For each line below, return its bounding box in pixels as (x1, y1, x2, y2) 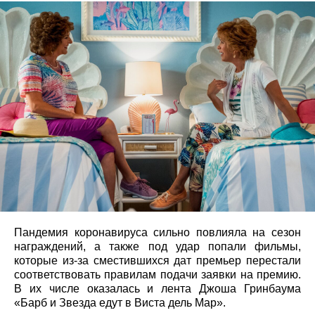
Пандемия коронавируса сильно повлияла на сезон (14, 226, 301, 238)
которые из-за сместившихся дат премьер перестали (14, 254, 301, 266)
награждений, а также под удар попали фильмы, (14, 240, 301, 252)
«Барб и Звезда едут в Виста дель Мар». (14, 296, 226, 309)
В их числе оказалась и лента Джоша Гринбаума (14, 282, 301, 295)
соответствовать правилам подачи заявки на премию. (14, 268, 301, 281)
